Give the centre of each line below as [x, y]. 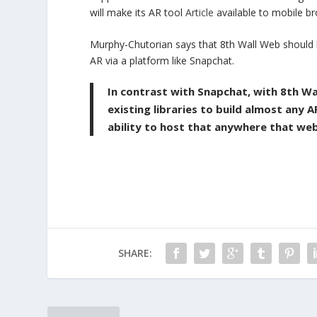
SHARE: [135, 253]
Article [200, 12]
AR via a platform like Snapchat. [162, 61]
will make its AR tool [138, 12]
